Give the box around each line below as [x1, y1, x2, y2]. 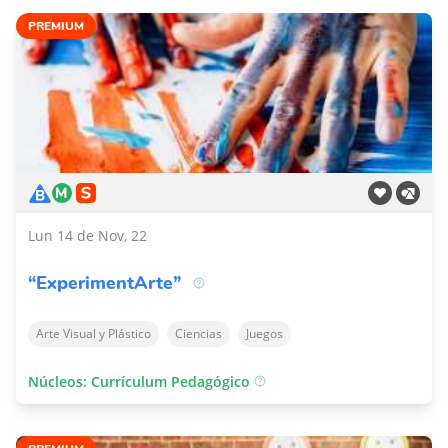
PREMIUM [28, 18, 84, 34]
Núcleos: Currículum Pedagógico [28, 372, 254, 391]
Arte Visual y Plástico [36, 325, 151, 342]
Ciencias [175, 325, 222, 342]
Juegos [246, 325, 283, 342]
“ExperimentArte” [28, 271, 181, 295]
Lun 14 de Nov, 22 [28, 226, 147, 245]
